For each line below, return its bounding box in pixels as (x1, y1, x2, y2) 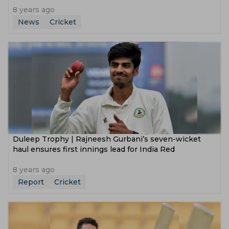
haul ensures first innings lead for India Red (13, 145, 175, 154)
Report (18, 177, 44, 187)
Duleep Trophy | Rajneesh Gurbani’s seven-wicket (13, 134, 201, 144)
